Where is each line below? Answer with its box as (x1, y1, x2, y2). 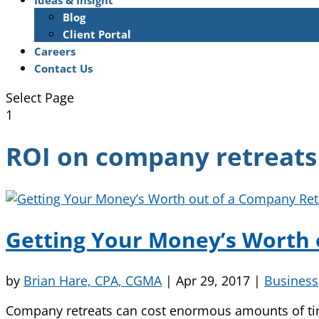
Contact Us (34, 61, 93, 75)
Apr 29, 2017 (176, 271, 250, 289)
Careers (34, 44, 75, 58)
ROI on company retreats (6, 140, 317, 174)
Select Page (6, 89, 74, 106)
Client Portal (63, 27, 131, 41)
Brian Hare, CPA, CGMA (23, 271, 162, 289)
